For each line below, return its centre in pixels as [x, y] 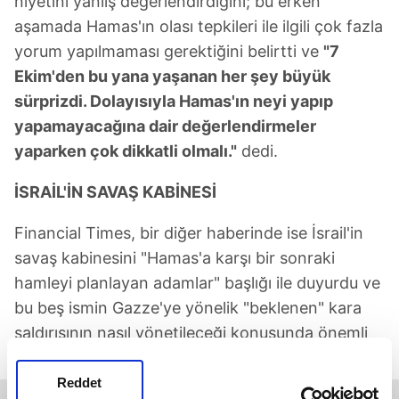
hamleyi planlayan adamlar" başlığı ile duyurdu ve [197, 282]
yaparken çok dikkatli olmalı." [126, 151]
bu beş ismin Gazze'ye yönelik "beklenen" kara [188, 307]
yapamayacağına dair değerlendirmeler [165, 126]
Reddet [80, 383]
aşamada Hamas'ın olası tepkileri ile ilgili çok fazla [199, 26]
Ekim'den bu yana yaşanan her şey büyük [172, 76]
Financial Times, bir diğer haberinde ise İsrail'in [189, 232]
